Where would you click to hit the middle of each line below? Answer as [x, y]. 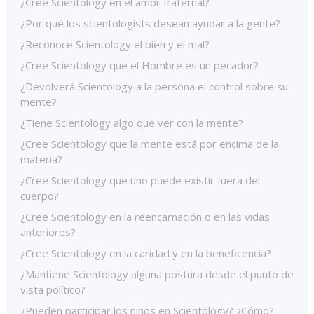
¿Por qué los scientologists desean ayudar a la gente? [150, 23]
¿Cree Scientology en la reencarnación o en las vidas [145, 217]
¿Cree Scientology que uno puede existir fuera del [140, 180]
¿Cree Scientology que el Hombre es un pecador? [139, 65]
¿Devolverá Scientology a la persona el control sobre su [154, 86]
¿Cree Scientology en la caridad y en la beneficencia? [146, 253]
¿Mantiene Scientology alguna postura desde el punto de [157, 274]
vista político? [53, 289]
